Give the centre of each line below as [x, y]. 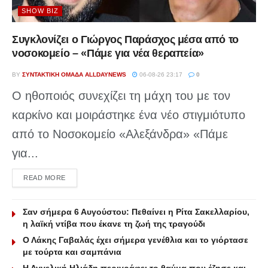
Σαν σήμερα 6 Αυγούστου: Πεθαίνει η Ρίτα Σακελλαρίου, [136, 212]
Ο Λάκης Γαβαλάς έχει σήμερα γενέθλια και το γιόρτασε [135, 240]
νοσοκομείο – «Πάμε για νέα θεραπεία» [108, 54]
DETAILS [79, 177]
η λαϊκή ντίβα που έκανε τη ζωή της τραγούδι [114, 224]
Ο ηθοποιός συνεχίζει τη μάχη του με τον [121, 96]
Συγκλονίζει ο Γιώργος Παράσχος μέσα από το [125, 40]
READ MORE [45, 178]
